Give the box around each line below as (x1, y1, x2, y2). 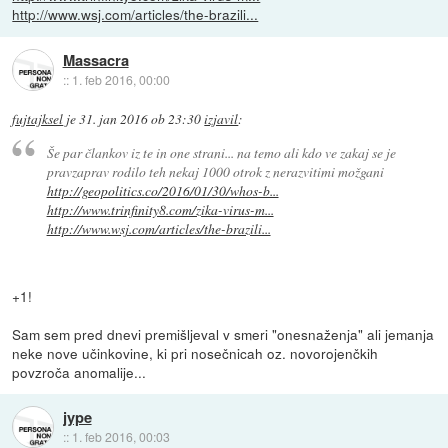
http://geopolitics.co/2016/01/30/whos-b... (46, 180, 279, 200)
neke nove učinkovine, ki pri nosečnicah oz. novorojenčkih (12, 342, 379, 363)
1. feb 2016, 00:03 (71, 428, 170, 446)
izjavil (204, 110, 239, 129)
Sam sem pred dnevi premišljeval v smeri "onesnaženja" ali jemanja (12, 323, 435, 344)
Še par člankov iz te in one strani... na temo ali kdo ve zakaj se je (46, 142, 396, 162)
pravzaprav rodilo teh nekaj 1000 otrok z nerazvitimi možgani (46, 161, 384, 181)
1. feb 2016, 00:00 (71, 70, 170, 88)
